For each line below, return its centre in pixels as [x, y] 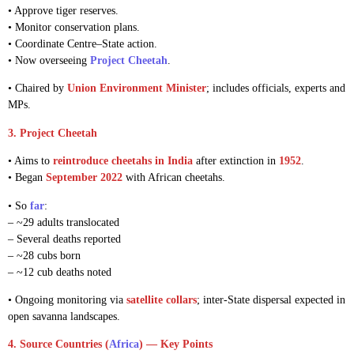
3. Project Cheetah [53, 133]
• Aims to [30, 161]
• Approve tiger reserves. [63, 11]
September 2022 [84, 178]
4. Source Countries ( [58, 345]
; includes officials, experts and [276, 88]
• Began [27, 178]
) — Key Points [176, 345]
